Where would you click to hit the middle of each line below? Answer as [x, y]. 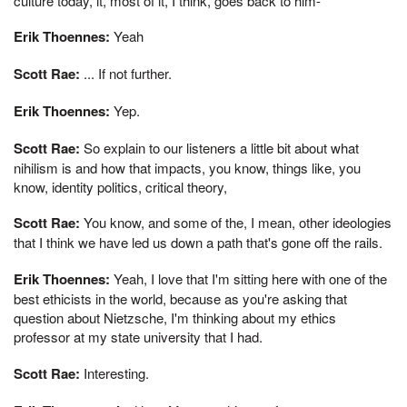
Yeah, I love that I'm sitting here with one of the [248, 278]
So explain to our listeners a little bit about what [219, 147]
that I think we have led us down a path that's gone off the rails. [198, 243]
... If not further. [126, 73]
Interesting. [114, 372]
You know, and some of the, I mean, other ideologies [236, 223]
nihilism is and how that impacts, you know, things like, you [187, 167]
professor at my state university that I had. [138, 337]
